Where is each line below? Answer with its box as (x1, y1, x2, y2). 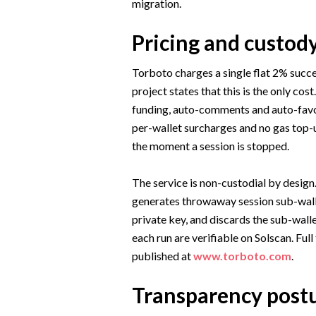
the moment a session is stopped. (131, 139, 289, 153)
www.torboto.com (193, 249, 291, 263)
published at (131, 249, 193, 263)
